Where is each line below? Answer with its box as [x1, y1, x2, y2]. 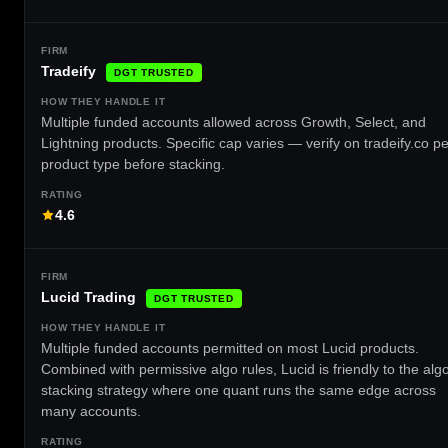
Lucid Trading [41, 289, 136, 306]
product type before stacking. [41, 155, 225, 172]
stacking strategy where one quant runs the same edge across [41, 382, 436, 399]
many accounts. [41, 403, 141, 420]
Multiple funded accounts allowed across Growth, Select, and [41, 113, 426, 130]
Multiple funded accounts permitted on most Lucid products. [41, 340, 419, 357]
